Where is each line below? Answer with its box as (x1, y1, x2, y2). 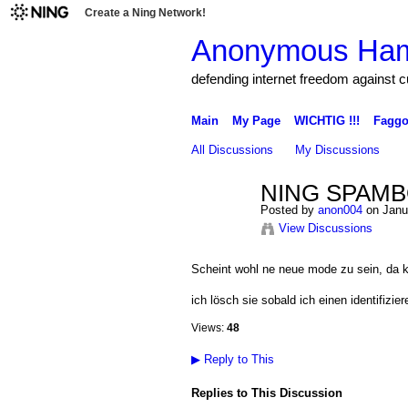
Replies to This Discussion (190, 385, 342, 400)
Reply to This (199, 352, 274, 366)
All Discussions (190, 142, 273, 157)
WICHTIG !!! (293, 113, 360, 127)
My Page (231, 113, 280, 127)
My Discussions (295, 142, 381, 157)
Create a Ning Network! (85, 6, 206, 19)
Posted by (260, 202, 318, 217)
